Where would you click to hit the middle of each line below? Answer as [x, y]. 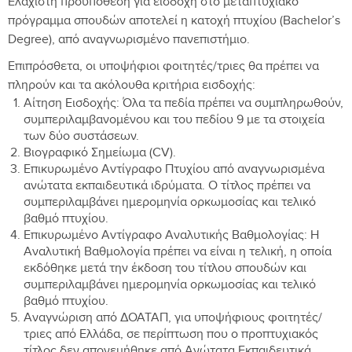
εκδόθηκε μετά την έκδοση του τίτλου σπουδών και [165, 269]
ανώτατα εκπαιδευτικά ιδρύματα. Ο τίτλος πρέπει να [167, 187]
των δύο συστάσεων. [81, 137]
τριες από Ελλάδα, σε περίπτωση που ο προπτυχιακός [171, 335]
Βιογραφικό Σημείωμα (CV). [100, 154]
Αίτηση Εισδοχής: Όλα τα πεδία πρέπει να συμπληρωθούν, [183, 104]
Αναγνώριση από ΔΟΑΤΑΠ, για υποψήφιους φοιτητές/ [173, 319]
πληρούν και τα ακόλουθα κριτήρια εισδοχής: [132, 86]
